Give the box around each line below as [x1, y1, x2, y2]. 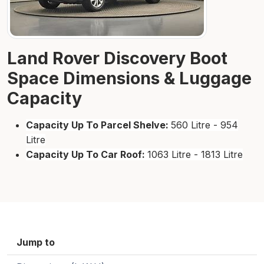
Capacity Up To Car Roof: [26, 148, 147, 161]
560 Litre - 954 [171, 119, 238, 131]
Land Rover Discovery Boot [7, 48, 227, 69]
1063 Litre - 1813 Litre [147, 148, 243, 161]
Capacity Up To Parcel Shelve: [26, 119, 171, 131]
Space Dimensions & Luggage [7, 68, 252, 89]
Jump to [16, 236, 55, 249]
